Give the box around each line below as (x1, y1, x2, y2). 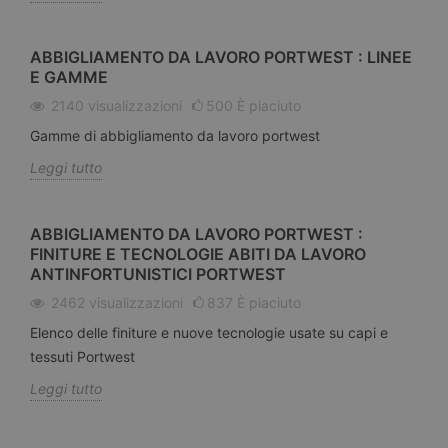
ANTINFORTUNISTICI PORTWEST (30, 263, 286, 284)
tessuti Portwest (30, 347, 135, 365)
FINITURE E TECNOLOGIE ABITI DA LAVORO (30, 243, 366, 264)
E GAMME (30, 66, 108, 87)
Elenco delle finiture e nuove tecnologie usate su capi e (30, 323, 388, 341)
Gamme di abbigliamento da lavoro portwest (30, 126, 320, 144)
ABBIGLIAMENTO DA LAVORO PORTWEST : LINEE (30, 46, 412, 67)
